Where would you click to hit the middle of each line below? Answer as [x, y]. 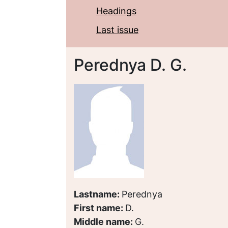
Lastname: [98, 194]
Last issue [117, 30]
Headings [116, 11]
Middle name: [104, 222]
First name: [99, 208]
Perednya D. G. [130, 65]
